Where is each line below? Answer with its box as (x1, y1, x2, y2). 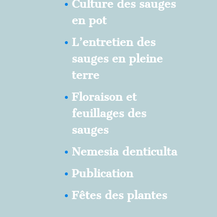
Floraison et (72, 90, 137, 104)
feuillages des (72, 106, 147, 120)
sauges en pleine (72, 51, 163, 65)
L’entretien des (72, 35, 156, 49)
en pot (72, 13, 107, 27)
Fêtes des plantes (72, 188, 168, 202)
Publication (72, 166, 134, 180)
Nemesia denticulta (72, 144, 178, 158)
